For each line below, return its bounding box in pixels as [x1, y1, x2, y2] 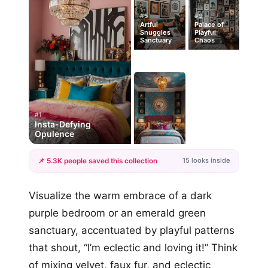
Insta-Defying [35, 118, 91, 129]
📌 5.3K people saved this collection [38, 156, 157, 165]
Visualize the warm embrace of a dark [29, 189, 212, 202]
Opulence [35, 128, 74, 139]
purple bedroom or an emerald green [29, 206, 206, 219]
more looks [134, 202, 171, 211]
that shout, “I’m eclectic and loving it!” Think [29, 241, 237, 254]
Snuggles [140, 28, 170, 37]
